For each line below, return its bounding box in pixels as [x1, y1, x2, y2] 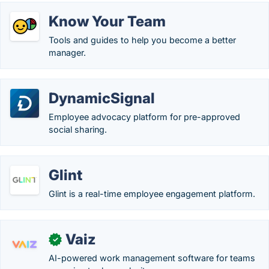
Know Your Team [49, 13, 166, 30]
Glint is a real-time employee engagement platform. [49, 189, 255, 199]
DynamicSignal [49, 89, 155, 107]
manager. [49, 47, 86, 58]
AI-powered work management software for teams [49, 253, 255, 263]
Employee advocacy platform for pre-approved [49, 112, 240, 122]
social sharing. [49, 124, 107, 134]
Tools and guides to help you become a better [49, 35, 236, 45]
